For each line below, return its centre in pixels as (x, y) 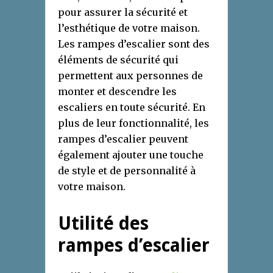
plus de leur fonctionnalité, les (133, 123)
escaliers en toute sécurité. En (132, 107)
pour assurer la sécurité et (123, 12)
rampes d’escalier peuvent (123, 139)
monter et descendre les (117, 91)
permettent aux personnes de (130, 75)
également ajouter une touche (131, 154)
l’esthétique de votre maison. (129, 28)
